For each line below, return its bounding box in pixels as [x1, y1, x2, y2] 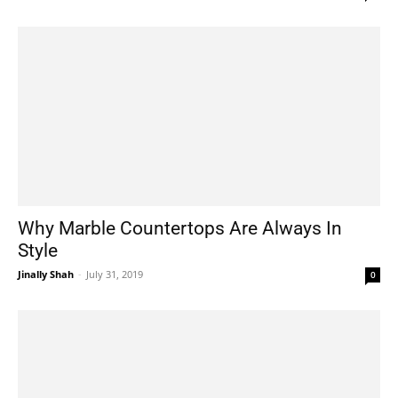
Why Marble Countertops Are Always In [18, 217, 342, 239]
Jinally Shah [18, 267, 74, 281]
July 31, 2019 [86, 267, 143, 281]
